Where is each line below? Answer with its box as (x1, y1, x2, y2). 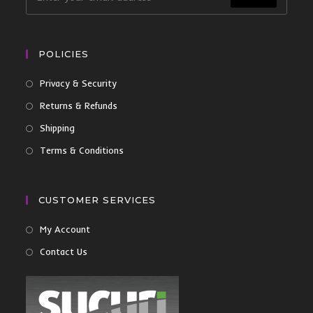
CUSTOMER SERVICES (38, 194, 156, 205)
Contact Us (40, 246, 88, 257)
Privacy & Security (40, 78, 117, 89)
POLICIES (38, 48, 89, 59)
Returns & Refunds (40, 100, 118, 111)
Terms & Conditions (40, 145, 124, 156)
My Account (40, 224, 91, 235)
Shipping (40, 122, 75, 133)
